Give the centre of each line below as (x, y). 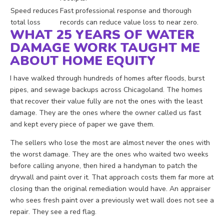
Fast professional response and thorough (126, 11)
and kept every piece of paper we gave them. (82, 124)
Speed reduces (34, 11)
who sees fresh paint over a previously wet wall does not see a (112, 200)
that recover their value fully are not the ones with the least (106, 101)
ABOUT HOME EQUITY (83, 61)
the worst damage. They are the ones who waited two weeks (109, 154)
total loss (25, 22)
